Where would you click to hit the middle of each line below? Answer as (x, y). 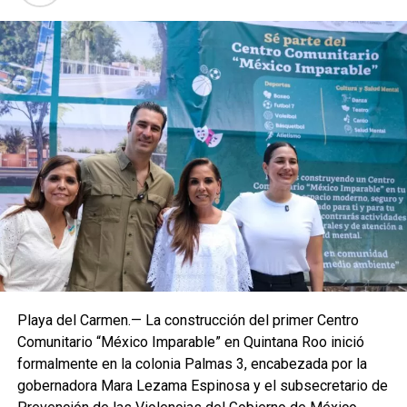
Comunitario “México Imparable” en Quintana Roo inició (190, 342)
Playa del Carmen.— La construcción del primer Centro (188, 321)
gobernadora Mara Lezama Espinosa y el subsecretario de (202, 386)
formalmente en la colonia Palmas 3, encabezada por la (192, 364)
